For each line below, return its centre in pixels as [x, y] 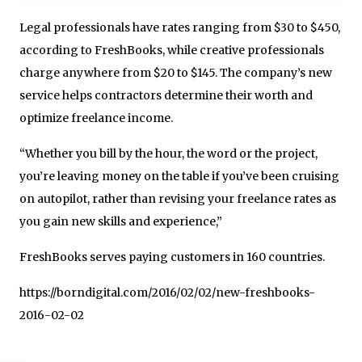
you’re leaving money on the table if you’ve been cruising [179, 177]
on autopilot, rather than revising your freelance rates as [178, 199]
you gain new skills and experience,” [121, 222]
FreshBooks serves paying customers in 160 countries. [172, 257]
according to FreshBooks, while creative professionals [172, 51]
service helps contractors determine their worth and [166, 96]
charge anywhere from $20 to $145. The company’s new [176, 73]
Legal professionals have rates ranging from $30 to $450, [180, 28]
